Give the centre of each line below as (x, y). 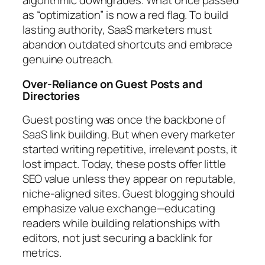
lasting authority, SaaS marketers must (117, 30)
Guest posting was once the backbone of (124, 120)
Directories (51, 96)
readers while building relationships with (121, 223)
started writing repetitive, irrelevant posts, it (130, 149)
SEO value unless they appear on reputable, (129, 179)
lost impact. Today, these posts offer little (124, 164)
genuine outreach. (68, 59)
